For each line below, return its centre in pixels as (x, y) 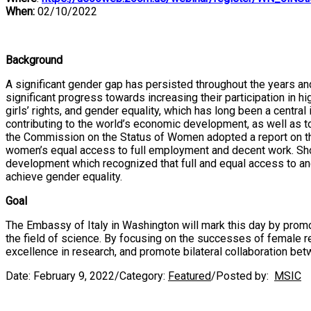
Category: (144, 276)
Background (34, 60)
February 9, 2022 (74, 276)
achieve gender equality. (64, 177)
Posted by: (244, 276)
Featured (190, 276)
